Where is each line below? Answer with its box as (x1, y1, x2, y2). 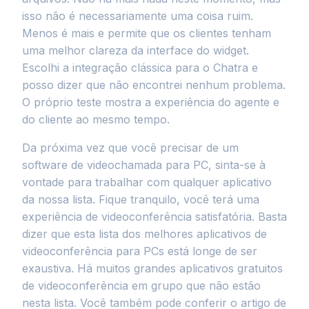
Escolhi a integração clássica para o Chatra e (22, 61, 258, 74)
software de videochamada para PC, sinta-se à (22, 158, 266, 172)
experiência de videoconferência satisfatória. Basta (22, 210, 287, 223)
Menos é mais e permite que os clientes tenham (22, 26, 271, 40)
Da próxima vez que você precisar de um (22, 141, 239, 154)
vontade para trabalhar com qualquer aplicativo (22, 175, 272, 189)
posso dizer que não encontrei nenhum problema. (22, 78, 286, 92)
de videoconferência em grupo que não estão (22, 279, 261, 292)
